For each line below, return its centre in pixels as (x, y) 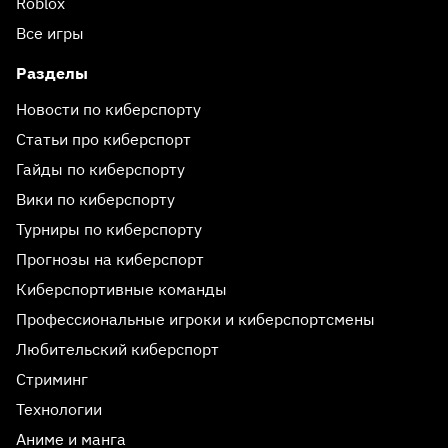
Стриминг (52, 378)
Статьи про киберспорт (103, 138)
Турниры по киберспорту (109, 228)
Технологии (59, 408)
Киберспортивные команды (121, 288)
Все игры (50, 32)
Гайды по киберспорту (100, 168)
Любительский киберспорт (117, 348)
